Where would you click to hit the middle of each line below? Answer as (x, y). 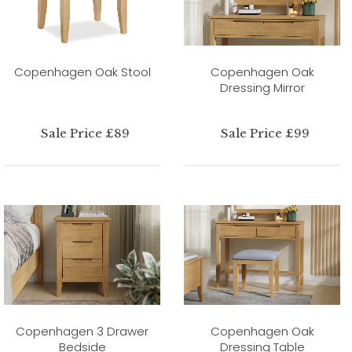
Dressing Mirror (262, 87)
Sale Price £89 (85, 133)
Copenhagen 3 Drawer (82, 331)
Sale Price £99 (265, 133)
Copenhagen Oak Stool (82, 71)
